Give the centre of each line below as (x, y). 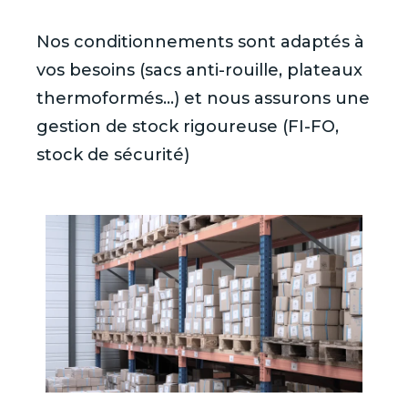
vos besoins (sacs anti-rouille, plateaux (199, 70)
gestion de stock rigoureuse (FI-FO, (188, 126)
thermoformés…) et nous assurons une (203, 98)
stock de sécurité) (113, 154)
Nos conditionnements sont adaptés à (200, 41)
